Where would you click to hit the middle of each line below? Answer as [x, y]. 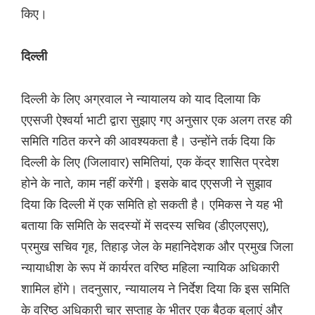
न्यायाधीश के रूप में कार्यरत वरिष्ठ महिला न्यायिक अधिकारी [150, 268]
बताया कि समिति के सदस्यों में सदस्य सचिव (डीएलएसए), [145, 225]
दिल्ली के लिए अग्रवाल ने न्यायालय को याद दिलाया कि [141, 99]
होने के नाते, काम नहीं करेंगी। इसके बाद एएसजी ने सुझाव [147, 183]
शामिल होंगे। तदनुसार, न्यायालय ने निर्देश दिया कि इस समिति [155, 289]
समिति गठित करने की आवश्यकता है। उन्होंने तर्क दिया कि [148, 141]
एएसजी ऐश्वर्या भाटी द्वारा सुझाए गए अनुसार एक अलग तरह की [156, 120]
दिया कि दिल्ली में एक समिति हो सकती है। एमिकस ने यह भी [152, 204]
